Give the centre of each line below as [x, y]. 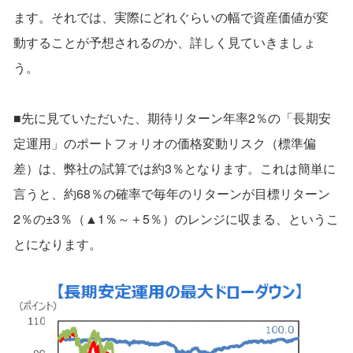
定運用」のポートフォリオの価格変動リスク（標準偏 [165, 143]
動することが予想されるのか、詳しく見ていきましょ [165, 43]
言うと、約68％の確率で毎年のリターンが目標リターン [172, 194]
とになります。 [58, 244]
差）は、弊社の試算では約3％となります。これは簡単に [175, 169]
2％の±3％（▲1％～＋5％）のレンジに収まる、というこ [176, 219]
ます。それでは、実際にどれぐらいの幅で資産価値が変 [171, 17]
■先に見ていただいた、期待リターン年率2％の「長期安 [172, 118]
